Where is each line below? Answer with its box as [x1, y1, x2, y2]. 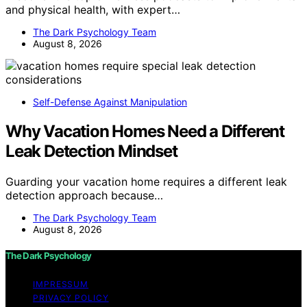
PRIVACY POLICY [33, 292, 109, 303]
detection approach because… [5, 188, 163, 202]
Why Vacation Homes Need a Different [5, 121, 284, 141]
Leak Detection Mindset [5, 140, 177, 161]
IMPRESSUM [33, 278, 89, 289]
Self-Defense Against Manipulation [33, 95, 187, 108]
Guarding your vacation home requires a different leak [5, 174, 287, 188]
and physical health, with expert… [5, 2, 180, 16]
